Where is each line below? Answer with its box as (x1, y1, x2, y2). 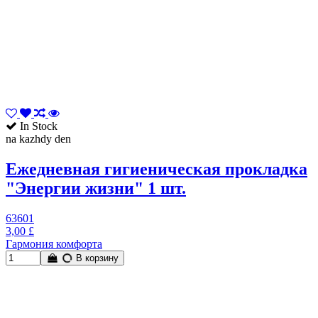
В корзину (73, 252, 119, 263)
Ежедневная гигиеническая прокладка (6, 160, 307, 178)
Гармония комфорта (6, 237, 102, 250)
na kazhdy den (6, 133, 71, 146)
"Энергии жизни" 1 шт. (6, 179, 186, 197)
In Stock (17, 120, 57, 133)
